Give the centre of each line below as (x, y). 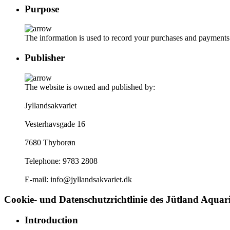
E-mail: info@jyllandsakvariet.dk (78, 179)
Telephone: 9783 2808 (61, 161)
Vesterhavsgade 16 (55, 124)
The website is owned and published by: (90, 87)
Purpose (42, 9)
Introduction (51, 220)
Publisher (45, 58)
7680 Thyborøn (50, 142)
